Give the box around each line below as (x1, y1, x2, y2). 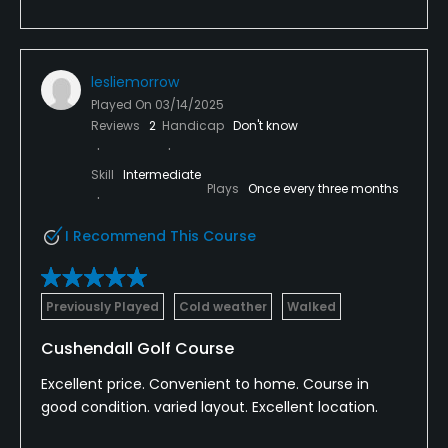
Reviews (91, 116, 143, 134)
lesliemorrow (91, 71, 179, 92)
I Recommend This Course (65, 225, 256, 246)
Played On (91, 95, 155, 113)
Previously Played (46, 297, 159, 315)
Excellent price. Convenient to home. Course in (41, 373, 369, 394)
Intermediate (123, 165, 201, 183)
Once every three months (248, 179, 399, 197)
